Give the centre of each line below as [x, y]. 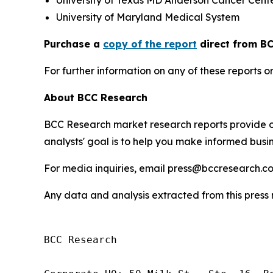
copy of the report [150, 44]
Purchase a [73, 44]
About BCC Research [96, 98]
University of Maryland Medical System [148, 17]
